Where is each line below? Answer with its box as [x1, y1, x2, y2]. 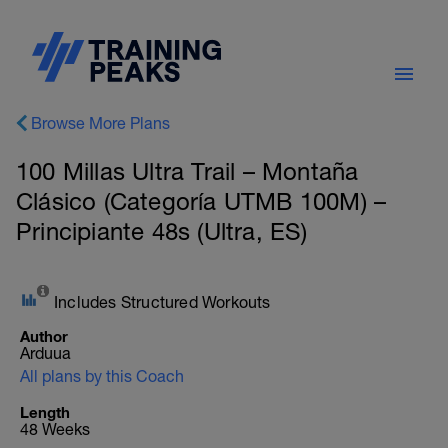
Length [20, 403, 70, 421]
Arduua [20, 344, 71, 362]
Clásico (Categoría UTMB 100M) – [16, 187, 387, 215]
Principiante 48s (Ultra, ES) [16, 217, 308, 245]
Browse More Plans [31, 114, 170, 132]
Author [20, 327, 68, 345]
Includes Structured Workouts [54, 293, 271, 311]
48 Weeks [20, 420, 90, 438]
